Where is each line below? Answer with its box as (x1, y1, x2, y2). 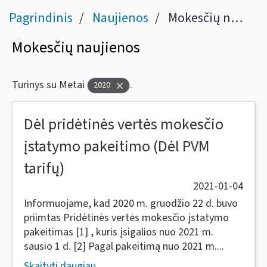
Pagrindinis (9, 8, 73, 27)
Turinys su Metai (12, 77, 87, 92)
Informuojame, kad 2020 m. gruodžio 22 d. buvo (24, 196, 238, 211)
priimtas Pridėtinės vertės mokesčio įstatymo (24, 210, 229, 225)
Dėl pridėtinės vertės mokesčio (24, 113, 223, 135)
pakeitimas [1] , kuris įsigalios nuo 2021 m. (24, 225, 213, 240)
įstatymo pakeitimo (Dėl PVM (24, 135, 210, 157)
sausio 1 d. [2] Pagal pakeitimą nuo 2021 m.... (24, 239, 224, 254)
